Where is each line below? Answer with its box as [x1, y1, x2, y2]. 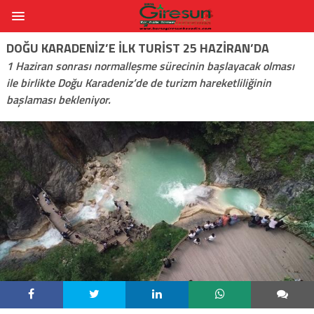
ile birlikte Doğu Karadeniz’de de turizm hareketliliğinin [6, 74, 271, 91]
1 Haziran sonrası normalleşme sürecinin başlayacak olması [6, 57, 294, 74]
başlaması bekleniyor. [6, 90, 111, 108]
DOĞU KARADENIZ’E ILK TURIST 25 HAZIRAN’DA [6, 38, 269, 57]
